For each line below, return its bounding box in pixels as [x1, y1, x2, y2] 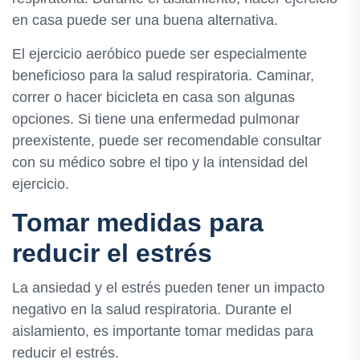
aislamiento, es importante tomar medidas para [12, 323, 313, 340]
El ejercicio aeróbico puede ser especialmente [12, 45, 307, 62]
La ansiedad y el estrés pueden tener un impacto [12, 280, 325, 297]
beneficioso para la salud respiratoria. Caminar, [12, 67, 314, 84]
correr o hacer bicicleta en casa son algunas [12, 88, 295, 105]
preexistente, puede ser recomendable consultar [12, 132, 321, 149]
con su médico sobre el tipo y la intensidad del [12, 153, 308, 170]
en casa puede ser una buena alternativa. [12, 11, 278, 28]
